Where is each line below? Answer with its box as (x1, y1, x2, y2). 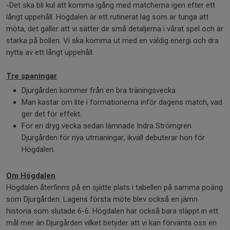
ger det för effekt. (22, 109, 82, 119)
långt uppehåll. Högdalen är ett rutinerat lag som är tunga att (6, 12, 208, 22)
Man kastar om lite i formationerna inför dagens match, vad (22, 98, 222, 107)
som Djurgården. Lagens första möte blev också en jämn (6, 195, 198, 204)
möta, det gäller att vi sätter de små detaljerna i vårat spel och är (6, 24, 223, 34)
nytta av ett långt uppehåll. (6, 48, 94, 57)
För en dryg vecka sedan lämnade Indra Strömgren (22, 121, 191, 131)
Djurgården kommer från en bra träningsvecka (22, 86, 178, 95)
